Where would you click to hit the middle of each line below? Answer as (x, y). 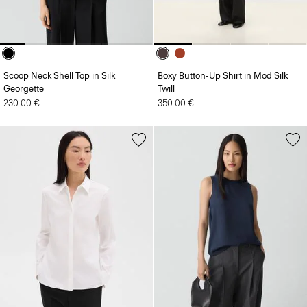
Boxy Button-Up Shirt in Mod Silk (223, 53)
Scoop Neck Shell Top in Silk (59, 53)
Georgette (24, 66)
